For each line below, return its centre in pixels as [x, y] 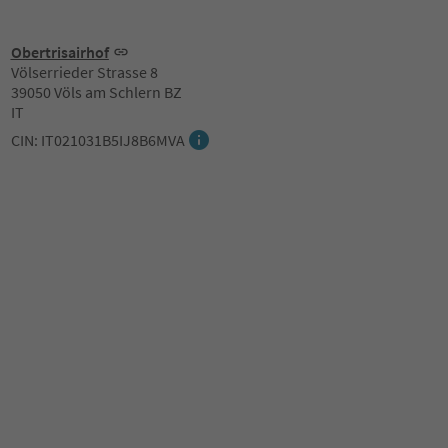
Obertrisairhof [59, 52]
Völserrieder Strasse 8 [84, 72]
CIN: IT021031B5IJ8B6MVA [97, 140]
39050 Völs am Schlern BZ [96, 92]
